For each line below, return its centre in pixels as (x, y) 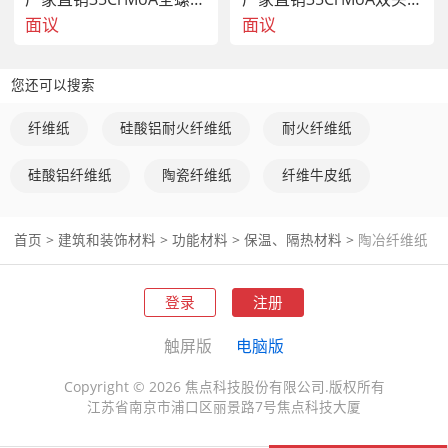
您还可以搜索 (53, 85)
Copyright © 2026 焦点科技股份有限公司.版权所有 (224, 386)
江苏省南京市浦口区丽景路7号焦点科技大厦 (224, 406)
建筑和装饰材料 (106, 240)
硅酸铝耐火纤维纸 (175, 127)
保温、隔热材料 (292, 240)
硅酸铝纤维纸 (70, 175)
